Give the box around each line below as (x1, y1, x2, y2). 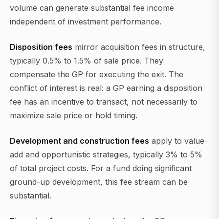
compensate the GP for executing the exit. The (10, 69, 183, 80)
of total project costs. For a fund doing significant (10, 163, 192, 174)
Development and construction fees (10, 136, 149, 146)
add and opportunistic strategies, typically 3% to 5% (10, 150, 202, 160)
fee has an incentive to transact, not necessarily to (10, 97, 197, 107)
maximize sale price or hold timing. (10, 110, 137, 121)
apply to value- (149, 136, 208, 146)
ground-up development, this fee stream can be (10, 177, 188, 187)
